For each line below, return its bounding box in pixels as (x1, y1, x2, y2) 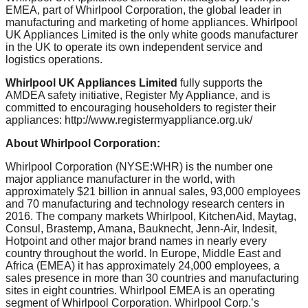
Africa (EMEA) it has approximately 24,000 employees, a (5, 260, 280, 272)
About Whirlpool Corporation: (5, 137, 160, 150)
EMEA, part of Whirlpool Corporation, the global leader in (5, 4, 282, 16)
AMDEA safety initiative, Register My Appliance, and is (5, 89, 270, 102)
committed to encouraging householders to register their (5, 102, 276, 114)
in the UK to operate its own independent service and (5, 41, 263, 54)
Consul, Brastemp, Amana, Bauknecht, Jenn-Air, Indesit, (5, 223, 277, 235)
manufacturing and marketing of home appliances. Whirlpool (5, 16, 298, 29)
